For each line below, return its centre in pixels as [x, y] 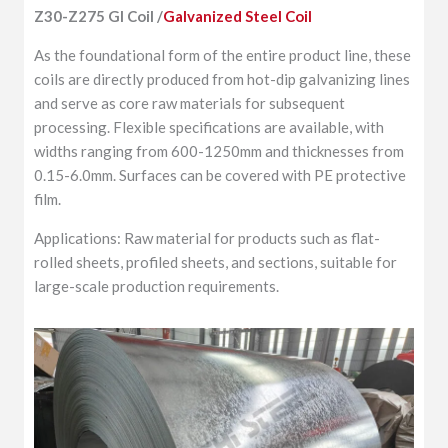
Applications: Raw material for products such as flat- [207, 237]
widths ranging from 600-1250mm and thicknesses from [219, 150]
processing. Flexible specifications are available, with [209, 126]
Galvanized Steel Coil [238, 15]
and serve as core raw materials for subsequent [190, 102]
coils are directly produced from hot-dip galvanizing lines [222, 78]
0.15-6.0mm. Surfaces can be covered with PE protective [220, 174]
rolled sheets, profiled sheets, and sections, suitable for [216, 261]
